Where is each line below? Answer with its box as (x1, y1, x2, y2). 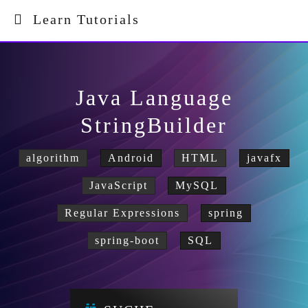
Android (107, 152, 154, 164)
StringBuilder (80, 113, 228, 137)
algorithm (26, 152, 80, 164)
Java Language (75, 85, 233, 110)
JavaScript (89, 179, 148, 191)
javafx (246, 152, 282, 164)
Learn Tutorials (23, 12, 140, 27)
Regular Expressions (65, 207, 181, 219)
